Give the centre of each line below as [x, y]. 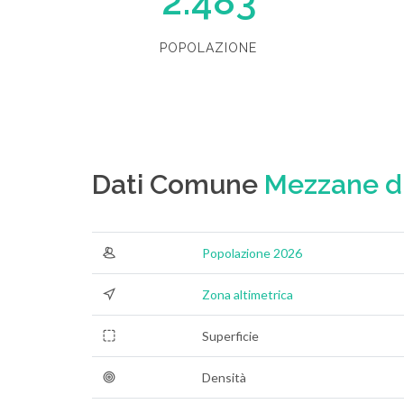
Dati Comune [178, 184]
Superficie [230, 336]
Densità [224, 377]
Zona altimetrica [248, 294]
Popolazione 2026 [252, 253]
